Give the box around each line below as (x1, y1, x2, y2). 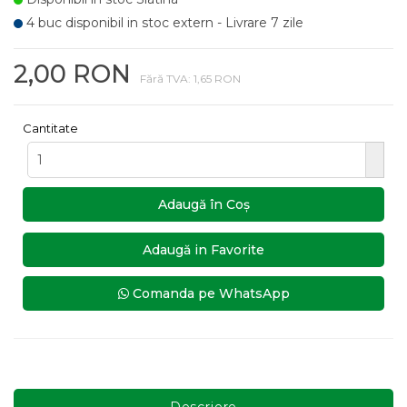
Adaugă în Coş (157, 196, 250, 213)
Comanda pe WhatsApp (128, 285, 290, 302)
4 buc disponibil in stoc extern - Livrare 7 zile (23, 15, 303, 31)
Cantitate (23, 121, 78, 135)
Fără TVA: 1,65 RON (140, 72, 241, 85)
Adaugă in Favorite (143, 242, 264, 258)
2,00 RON (14, 59, 131, 89)
